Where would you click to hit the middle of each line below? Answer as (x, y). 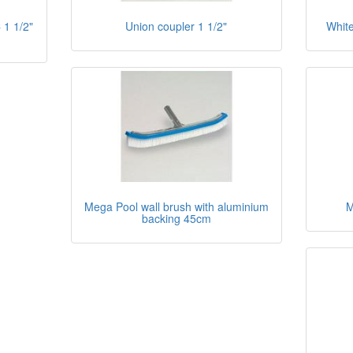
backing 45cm (176, 218)
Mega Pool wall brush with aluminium (176, 206)
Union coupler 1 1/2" (176, 26)
